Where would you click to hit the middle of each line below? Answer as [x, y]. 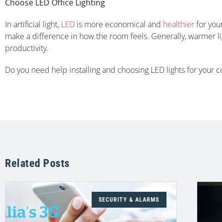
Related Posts [37, 163]
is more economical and [118, 24]
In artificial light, [32, 24]
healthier [178, 24]
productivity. [27, 48]
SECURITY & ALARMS [129, 199]
